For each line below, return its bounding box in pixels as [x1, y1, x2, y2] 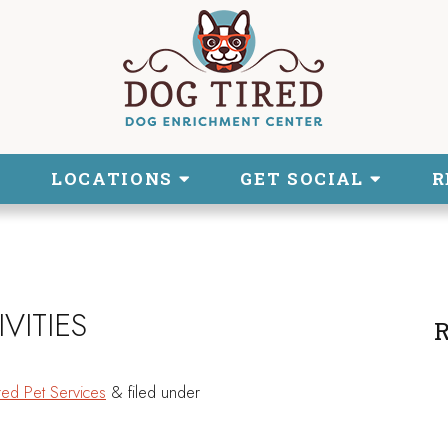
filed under [123, 380, 200, 404]
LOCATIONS [50, 167, 179, 190]
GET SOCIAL [240, 167, 370, 190]
